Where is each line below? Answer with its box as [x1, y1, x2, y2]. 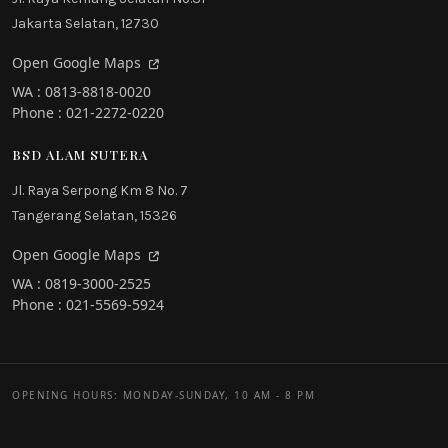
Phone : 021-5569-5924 [12, 295, 164, 315]
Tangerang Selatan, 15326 [12, 207, 177, 225]
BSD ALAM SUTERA [12, 146, 148, 164]
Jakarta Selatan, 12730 [12, 15, 159, 33]
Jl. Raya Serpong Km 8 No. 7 [12, 182, 188, 200]
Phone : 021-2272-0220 [12, 103, 164, 123]
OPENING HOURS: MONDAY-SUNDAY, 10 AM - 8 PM [12, 388, 315, 403]
